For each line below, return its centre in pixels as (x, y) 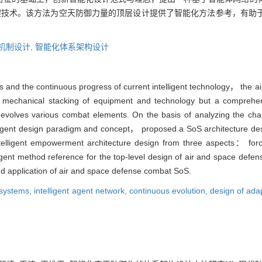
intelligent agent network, (82, 190)
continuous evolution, (170, 190)
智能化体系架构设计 (72, 46)
